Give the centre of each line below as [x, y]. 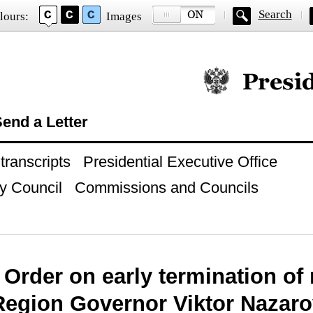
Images [124, 16]
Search [275, 14]
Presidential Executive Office [180, 162]
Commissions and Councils [166, 188]
